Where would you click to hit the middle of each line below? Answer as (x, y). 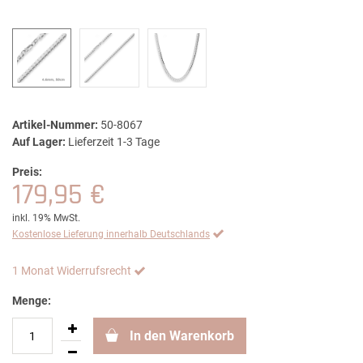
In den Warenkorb (182, 336)
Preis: (27, 172)
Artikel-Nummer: (55, 125)
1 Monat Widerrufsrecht (72, 271)
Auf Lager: (39, 142)
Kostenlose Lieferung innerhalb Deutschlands (111, 235)
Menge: (32, 301)
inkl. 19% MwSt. (46, 218)
